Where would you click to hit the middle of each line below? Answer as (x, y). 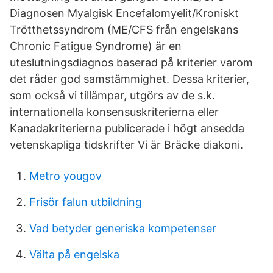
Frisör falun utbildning (86, 202)
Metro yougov (66, 176)
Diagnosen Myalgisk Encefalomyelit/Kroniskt (124, 13)
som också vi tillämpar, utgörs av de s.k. (112, 95)
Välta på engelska (74, 254)
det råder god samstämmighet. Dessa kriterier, (129, 79)
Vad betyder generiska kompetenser (123, 228)
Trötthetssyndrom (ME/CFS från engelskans (124, 30)
